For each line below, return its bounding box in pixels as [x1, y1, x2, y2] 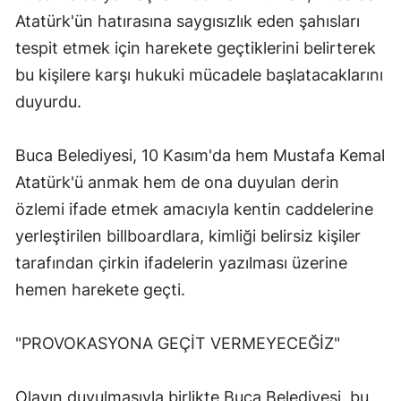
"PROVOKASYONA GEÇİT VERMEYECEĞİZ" [15, 333, 340, 353]
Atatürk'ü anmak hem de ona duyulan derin [15, 172, 339, 192]
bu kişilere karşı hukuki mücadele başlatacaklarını [15, 64, 383, 84]
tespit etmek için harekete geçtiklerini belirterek [15, 38, 376, 57]
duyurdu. [15, 91, 81, 111]
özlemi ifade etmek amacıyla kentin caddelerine [15, 199, 373, 218]
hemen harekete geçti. [15, 279, 185, 299]
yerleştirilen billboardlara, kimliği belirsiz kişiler [15, 226, 361, 245]
